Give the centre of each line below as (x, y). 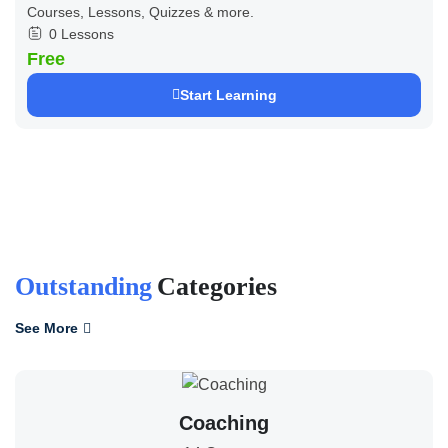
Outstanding (83, 287)
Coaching (224, 422)
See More (46, 328)
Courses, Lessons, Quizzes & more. (140, 11)
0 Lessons (81, 33)
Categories (217, 287)
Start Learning (228, 94)
